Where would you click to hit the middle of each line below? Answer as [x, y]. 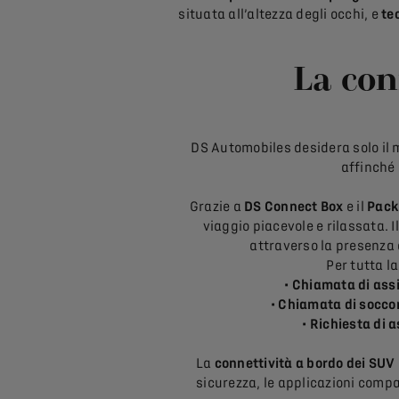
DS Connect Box [294, 207]
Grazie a [217, 207]
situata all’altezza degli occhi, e [280, 15]
